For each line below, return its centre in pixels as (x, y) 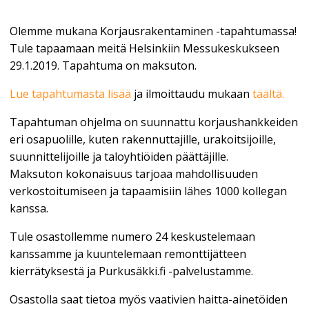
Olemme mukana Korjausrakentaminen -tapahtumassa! (153, 31)
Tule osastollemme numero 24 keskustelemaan (132, 237)
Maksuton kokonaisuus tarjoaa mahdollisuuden (133, 174)
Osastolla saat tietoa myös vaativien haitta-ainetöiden (148, 300)
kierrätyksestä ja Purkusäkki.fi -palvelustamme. (131, 271)
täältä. (268, 94)
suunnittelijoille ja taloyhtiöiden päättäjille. (119, 157)
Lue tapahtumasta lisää (70, 94)
